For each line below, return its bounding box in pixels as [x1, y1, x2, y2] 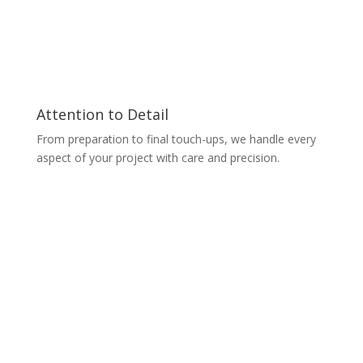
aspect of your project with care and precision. [36, 150, 280, 166]
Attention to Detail [36, 105, 169, 125]
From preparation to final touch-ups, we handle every [36, 131, 316, 147]
